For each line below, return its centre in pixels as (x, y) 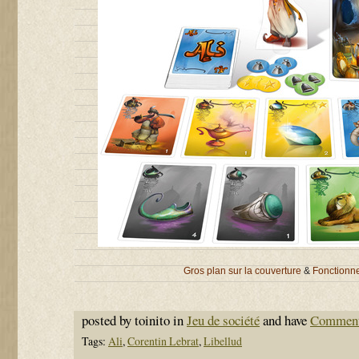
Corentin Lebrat (163, 341)
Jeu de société (223, 320)
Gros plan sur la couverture (242, 271)
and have (285, 320)
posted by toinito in (134, 320)
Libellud (223, 341)
